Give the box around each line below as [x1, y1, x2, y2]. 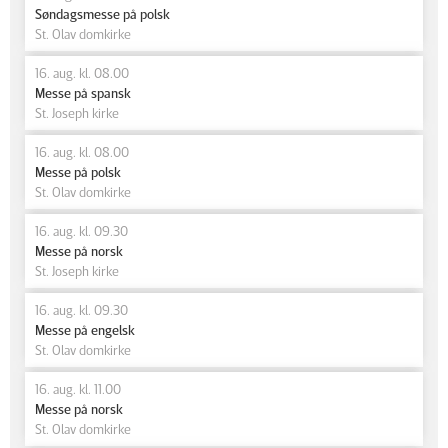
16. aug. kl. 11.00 [35, 380, 121, 397]
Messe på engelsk [35, 321, 135, 338]
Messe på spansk [35, 84, 131, 101]
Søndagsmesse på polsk [35, 5, 170, 22]
